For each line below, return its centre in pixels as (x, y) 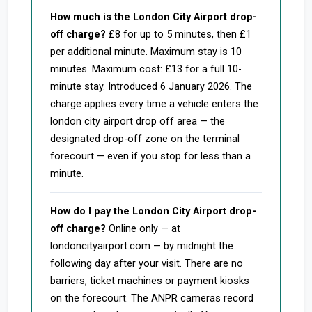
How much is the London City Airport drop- (154, 17)
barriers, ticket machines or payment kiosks (150, 281)
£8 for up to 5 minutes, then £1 (179, 34)
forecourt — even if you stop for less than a (150, 156)
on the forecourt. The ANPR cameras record (152, 298)
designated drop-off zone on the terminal (145, 139)
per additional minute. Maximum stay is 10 (146, 52)
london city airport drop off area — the (138, 122)
